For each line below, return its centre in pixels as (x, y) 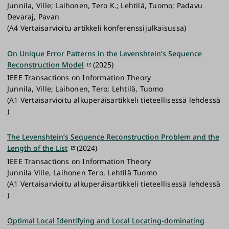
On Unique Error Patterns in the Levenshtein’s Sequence (105, 53)
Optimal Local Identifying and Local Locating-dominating (106, 220)
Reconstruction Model (45, 64)
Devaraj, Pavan (33, 16)
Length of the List (37, 148)
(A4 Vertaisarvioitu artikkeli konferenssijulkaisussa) (97, 28)
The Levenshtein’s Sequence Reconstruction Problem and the (113, 137)
